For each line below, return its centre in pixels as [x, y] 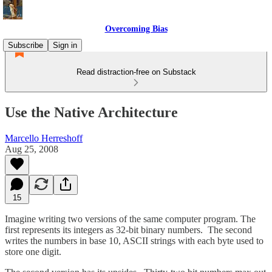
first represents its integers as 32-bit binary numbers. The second [128, 229]
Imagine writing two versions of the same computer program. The [130, 219]
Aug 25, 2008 [32, 149]
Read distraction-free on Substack [136, 72]
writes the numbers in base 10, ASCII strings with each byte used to [134, 240]
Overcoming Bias [136, 29]
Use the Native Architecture [91, 112]
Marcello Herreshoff [44, 138]
